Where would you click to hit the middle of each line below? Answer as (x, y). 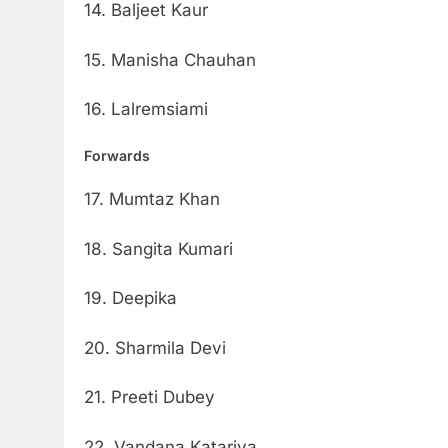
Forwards (117, 155)
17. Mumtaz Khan (152, 199)
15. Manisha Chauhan (170, 59)
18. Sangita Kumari (158, 248)
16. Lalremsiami (146, 109)
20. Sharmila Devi (155, 347)
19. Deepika (130, 298)
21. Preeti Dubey (149, 397)
